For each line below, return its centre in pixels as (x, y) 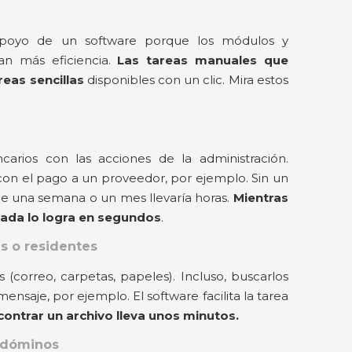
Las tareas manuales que (203, 60)
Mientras (260, 197)
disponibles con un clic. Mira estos (186, 79)
